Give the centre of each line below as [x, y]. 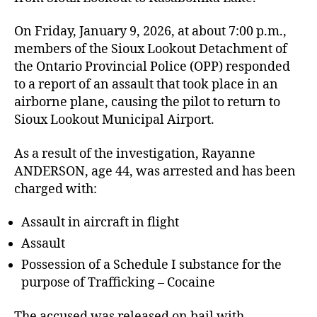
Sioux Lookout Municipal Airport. [114, 120]
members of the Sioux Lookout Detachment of [151, 49]
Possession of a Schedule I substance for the [151, 265]
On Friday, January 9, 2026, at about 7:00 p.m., [150, 31]
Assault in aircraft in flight [100, 223]
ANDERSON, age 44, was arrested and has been [155, 171]
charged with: [56, 189]
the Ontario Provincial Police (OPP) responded [152, 67]
